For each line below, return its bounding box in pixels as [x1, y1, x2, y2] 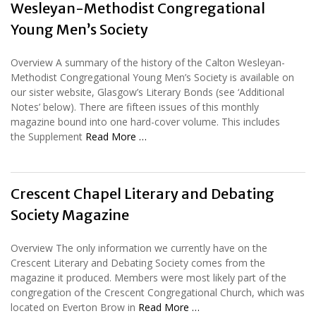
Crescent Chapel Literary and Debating [11, 184, 274, 202]
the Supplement [11, 129, 85, 143]
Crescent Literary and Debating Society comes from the [11, 255, 265, 269]
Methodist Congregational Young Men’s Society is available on [11, 70, 294, 84]
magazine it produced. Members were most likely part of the [11, 270, 286, 284]
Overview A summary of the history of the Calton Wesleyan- [11, 55, 285, 69]
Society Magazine [11, 205, 129, 224]
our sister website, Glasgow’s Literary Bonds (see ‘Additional [11, 85, 284, 99]
